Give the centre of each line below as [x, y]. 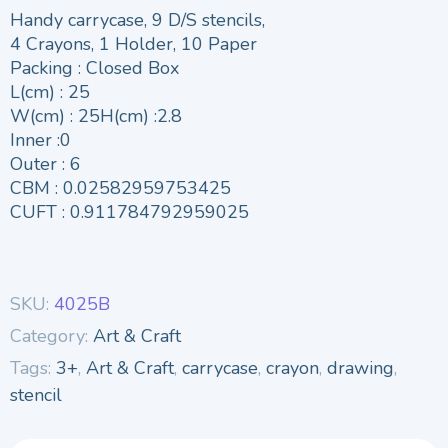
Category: [51, 335]
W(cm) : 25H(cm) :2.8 [96, 115]
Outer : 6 [45, 163]
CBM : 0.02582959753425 [120, 187]
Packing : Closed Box [94, 67]
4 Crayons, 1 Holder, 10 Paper [133, 43]
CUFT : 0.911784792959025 [129, 211]
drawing [360, 367]
